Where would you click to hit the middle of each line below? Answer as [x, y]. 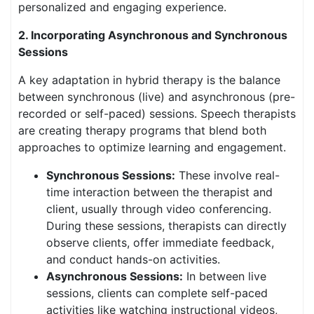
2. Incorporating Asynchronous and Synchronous [153, 35]
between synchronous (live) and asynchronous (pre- [157, 97]
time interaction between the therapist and [159, 192]
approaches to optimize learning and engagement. [152, 147]
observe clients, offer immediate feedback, [160, 243]
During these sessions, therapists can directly [166, 226]
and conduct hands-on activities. [133, 259]
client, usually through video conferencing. [159, 209]
